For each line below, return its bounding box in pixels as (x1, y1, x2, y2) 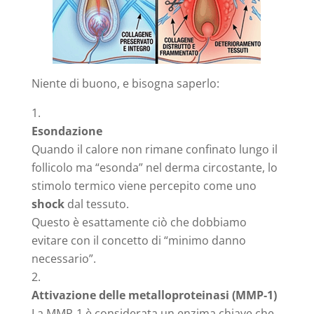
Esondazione (31, 123, 102, 139)
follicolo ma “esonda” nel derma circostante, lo (31, 159, 278, 175)
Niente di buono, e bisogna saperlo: (31, 75, 219, 91)
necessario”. (31, 250, 96, 266)
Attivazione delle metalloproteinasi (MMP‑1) (31, 287, 277, 303)
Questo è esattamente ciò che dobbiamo (31, 214, 247, 230)
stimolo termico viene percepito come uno (31, 177, 257, 193)
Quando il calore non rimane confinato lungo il (31, 141, 278, 157)
